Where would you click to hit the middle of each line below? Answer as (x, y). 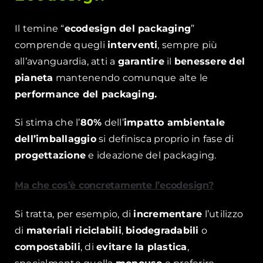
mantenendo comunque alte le (131, 77)
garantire (141, 61)
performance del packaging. (86, 94)
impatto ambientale (174, 122)
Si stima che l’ (47, 122)
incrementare (168, 214)
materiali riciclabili (74, 231)
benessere (200, 61)
